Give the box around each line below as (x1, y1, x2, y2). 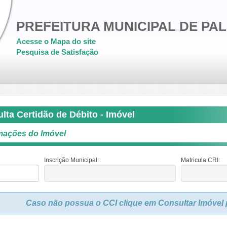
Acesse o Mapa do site (16, 37, 96, 46)
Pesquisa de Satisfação (16, 48, 98, 56)
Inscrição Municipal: (44, 157, 99, 164)
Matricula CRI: (180, 157, 220, 164)
